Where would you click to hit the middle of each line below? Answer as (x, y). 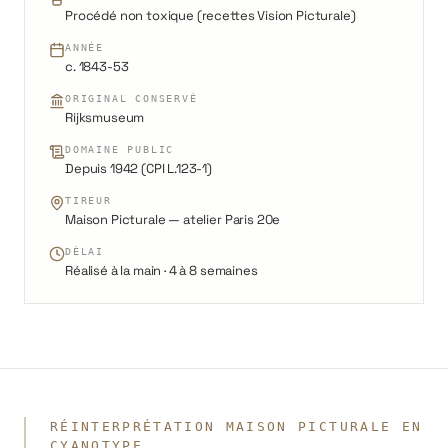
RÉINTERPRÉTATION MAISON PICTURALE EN (236, 426)
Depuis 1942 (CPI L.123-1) (138, 168)
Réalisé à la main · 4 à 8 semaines (161, 270)
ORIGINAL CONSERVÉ (131, 98)
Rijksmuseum (105, 117)
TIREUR (88, 200)
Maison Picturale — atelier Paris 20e (173, 219)
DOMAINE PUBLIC (120, 149)
